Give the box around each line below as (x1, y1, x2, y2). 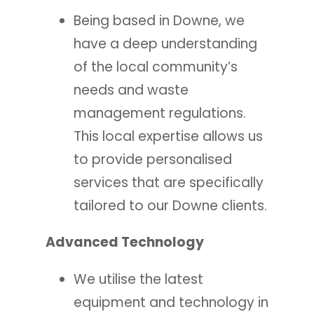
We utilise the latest (73, 269, 203, 289)
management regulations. (73, 103, 246, 123)
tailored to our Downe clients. (73, 196, 267, 215)
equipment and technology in (73, 292, 268, 312)
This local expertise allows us (73, 126, 263, 146)
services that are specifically (73, 172, 264, 192)
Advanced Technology (45, 232, 204, 252)
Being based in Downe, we (73, 11, 245, 30)
